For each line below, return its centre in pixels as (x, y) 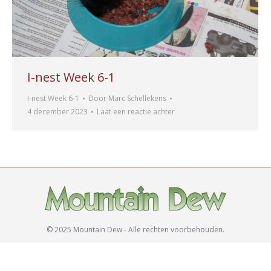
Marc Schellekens (137, 98)
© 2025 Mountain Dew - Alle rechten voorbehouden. (135, 229)
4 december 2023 (57, 111)
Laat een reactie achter (136, 111)
